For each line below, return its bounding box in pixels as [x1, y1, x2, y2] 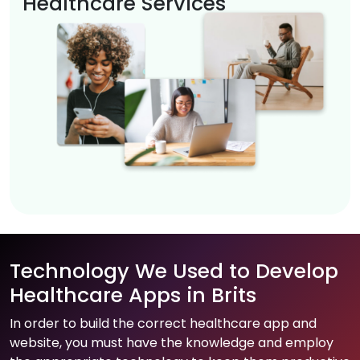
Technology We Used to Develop [10, 257, 338, 286]
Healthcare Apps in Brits [10, 281, 256, 310]
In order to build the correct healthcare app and [10, 314, 317, 333]
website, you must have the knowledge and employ [10, 333, 333, 353]
